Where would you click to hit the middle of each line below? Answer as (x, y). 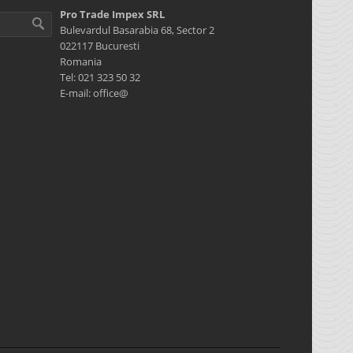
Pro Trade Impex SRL (112, 14)
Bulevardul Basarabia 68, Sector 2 (137, 30)
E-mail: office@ (94, 93)
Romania (81, 61)
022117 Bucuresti (100, 46)
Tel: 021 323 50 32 (100, 77)
